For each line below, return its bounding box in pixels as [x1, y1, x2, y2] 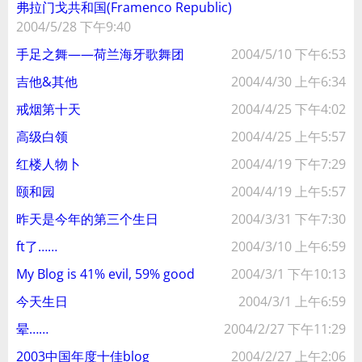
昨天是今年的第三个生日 [16, 210, 158, 228]
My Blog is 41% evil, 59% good [16, 265, 195, 283]
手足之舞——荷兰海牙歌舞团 [16, 45, 184, 63]
